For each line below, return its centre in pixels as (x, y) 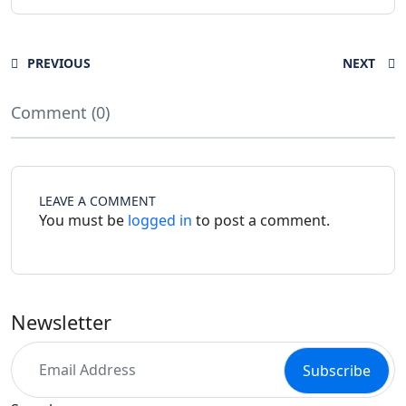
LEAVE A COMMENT (97, 201)
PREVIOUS (59, 63)
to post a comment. (261, 221)
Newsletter (61, 323)
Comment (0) (60, 113)
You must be (83, 221)
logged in (160, 221)
